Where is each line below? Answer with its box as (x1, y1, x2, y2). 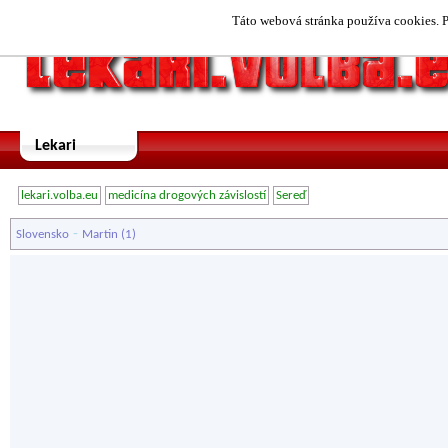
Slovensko (16, 228, 69, 241)
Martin (82, 228, 118, 241)
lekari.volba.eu (21, 189, 98, 202)
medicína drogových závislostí (108, 189, 266, 202)
